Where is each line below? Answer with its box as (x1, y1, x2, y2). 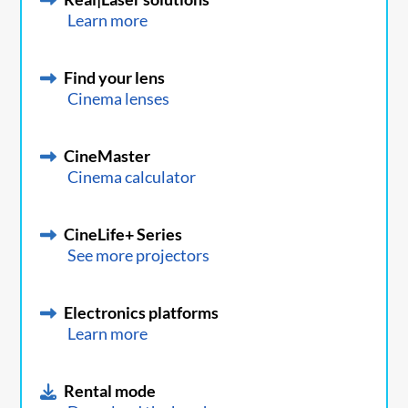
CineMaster (64, 146, 151, 167)
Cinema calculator (67, 167, 197, 188)
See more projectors (67, 245, 210, 266)
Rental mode (64, 381, 157, 402)
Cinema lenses (67, 88, 170, 109)
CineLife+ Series (64, 224, 183, 245)
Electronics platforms (64, 302, 219, 323)
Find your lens (64, 67, 166, 88)
